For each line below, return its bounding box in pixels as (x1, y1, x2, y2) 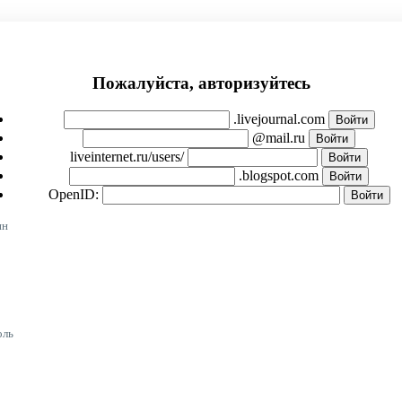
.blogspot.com (239, 168, 319, 184)
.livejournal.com (232, 111, 325, 127)
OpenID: (48, 187, 99, 203)
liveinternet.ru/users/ (70, 149, 184, 165)
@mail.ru (252, 130, 305, 146)
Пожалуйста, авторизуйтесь (92, 74, 310, 93)
